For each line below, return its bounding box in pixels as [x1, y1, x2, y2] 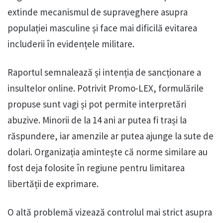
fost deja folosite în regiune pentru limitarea [7, 162, 185, 174]
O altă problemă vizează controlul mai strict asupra [7, 206, 212, 219]
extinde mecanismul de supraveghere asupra [7, 6, 188, 18]
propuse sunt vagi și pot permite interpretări [7, 98, 186, 111]
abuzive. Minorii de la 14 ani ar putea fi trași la [7, 114, 187, 126]
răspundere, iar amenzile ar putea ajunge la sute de [7, 130, 214, 142]
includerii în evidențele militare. [7, 38, 134, 50]
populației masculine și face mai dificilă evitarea [7, 22, 197, 34]
